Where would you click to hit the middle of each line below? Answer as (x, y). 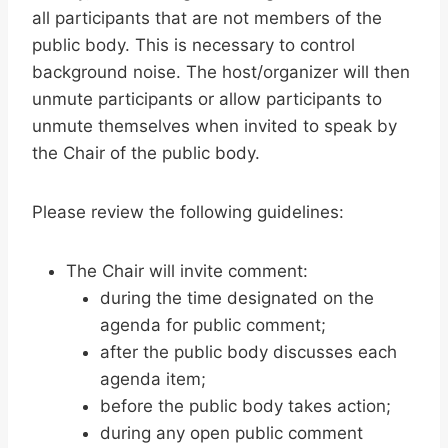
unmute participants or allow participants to (207, 99)
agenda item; (153, 379)
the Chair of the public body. (146, 153)
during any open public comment (231, 433)
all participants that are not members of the (207, 18)
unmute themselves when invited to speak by (214, 126)
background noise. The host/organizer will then (221, 72)
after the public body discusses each (248, 352)
